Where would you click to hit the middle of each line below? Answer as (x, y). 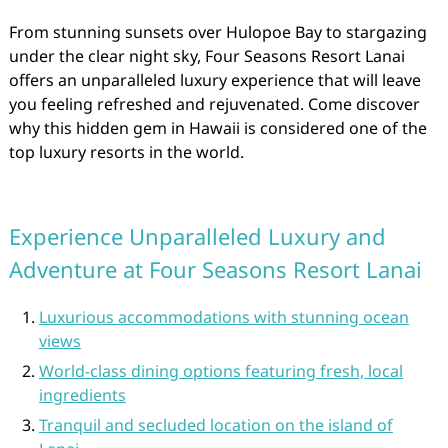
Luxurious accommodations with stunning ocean (223, 317)
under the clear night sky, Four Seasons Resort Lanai (206, 56)
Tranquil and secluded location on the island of (215, 425)
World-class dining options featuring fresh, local (220, 371)
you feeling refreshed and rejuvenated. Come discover (214, 104)
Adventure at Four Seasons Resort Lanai (215, 269)
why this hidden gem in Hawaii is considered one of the (217, 128)
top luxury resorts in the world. (126, 152)
